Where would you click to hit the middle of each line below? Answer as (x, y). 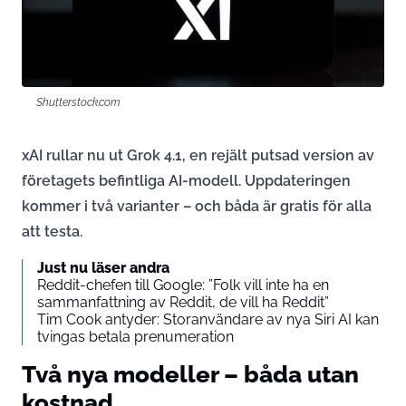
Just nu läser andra (103, 267)
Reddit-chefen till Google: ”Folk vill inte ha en (183, 285)
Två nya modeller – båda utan (190, 373)
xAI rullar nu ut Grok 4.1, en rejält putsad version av (198, 155)
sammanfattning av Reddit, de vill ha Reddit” (183, 302)
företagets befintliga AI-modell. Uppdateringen (186, 180)
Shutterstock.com (78, 101)
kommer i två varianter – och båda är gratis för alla (197, 206)
